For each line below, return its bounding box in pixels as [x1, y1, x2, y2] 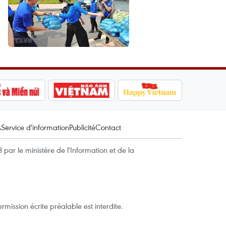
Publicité [69, 122, 95, 132]
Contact [95, 122, 121, 132]
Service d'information [1, 122, 69, 132]
